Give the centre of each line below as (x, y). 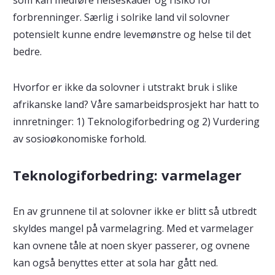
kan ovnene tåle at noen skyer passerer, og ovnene (131, 245)
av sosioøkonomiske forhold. (79, 138)
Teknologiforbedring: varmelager (127, 175)
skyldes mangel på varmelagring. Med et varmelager (133, 228)
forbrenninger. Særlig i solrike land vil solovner (121, 17)
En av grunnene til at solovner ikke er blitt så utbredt (134, 211)
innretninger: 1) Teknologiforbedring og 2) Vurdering (136, 121)
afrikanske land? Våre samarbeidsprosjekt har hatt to (136, 104)
